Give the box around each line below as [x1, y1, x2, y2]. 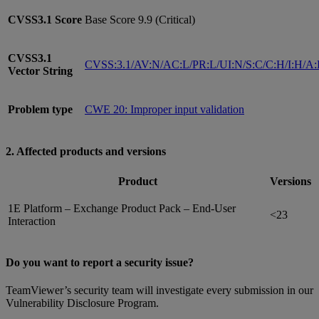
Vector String [8, 65, 73, 78]
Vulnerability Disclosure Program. [6, 297, 159, 310]
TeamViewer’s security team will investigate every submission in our [6, 284, 313, 297]
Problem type [8, 103, 73, 116]
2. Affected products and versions [6, 145, 166, 157]
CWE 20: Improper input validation [85, 103, 244, 116]
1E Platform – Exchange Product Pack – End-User [8, 202, 236, 214]
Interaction [8, 214, 56, 227]
